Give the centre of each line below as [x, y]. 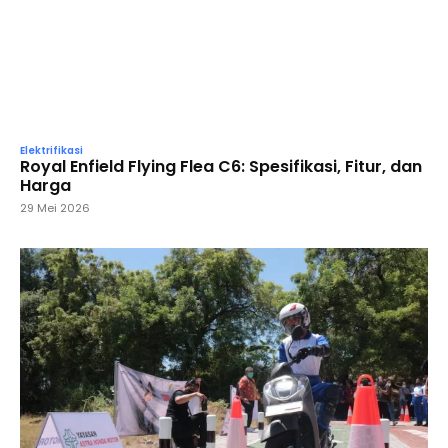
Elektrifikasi [51, 150]
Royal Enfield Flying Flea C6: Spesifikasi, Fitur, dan [221, 166]
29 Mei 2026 [55, 207]
